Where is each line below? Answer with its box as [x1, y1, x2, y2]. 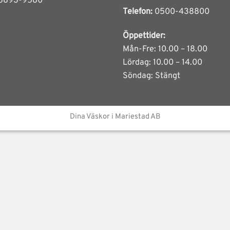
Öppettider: [123, 30, 165, 41]
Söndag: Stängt [123, 70, 180, 81]
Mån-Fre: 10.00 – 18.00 [123, 44, 207, 54]
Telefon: [123, 6, 152, 17]
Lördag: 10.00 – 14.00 [123, 57, 202, 68]
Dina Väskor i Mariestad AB [69, 112, 161, 122]
